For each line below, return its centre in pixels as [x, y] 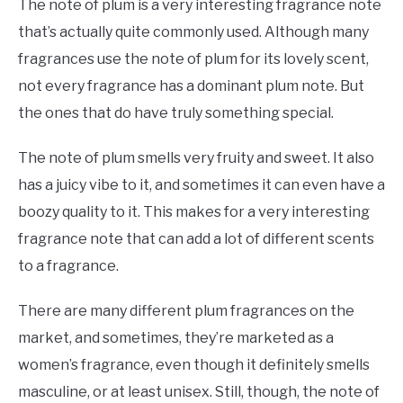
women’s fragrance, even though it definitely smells [194, 364]
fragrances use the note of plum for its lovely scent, [193, 58]
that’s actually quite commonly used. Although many [193, 31]
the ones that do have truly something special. [176, 112]
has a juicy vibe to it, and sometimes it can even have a [201, 184]
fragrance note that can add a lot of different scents [196, 238]
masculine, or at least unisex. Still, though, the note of [199, 391]
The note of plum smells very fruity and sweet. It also [196, 157]
